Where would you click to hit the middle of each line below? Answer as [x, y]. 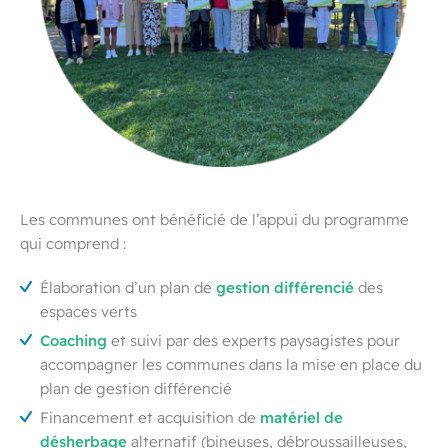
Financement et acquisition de [150, 417]
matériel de [301, 417]
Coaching [75, 340]
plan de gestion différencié [136, 388]
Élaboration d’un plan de [128, 287]
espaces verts [88, 311]
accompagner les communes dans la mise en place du [231, 364]
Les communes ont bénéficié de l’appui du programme [214, 219]
